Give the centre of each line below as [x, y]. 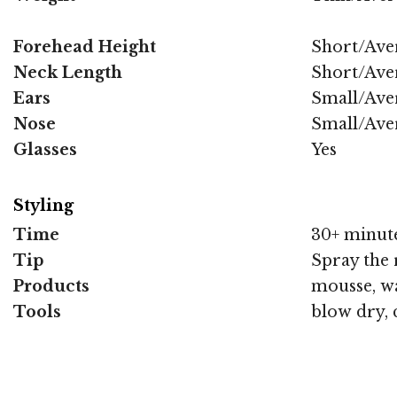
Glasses [45, 149]
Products [51, 287]
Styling [43, 205]
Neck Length [68, 72]
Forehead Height [85, 47]
